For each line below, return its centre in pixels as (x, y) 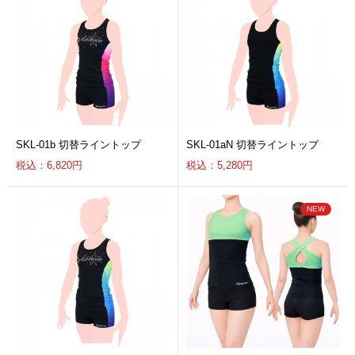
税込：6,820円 (49, 165)
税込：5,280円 (219, 165)
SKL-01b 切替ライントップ (78, 144)
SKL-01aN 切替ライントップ (252, 144)
